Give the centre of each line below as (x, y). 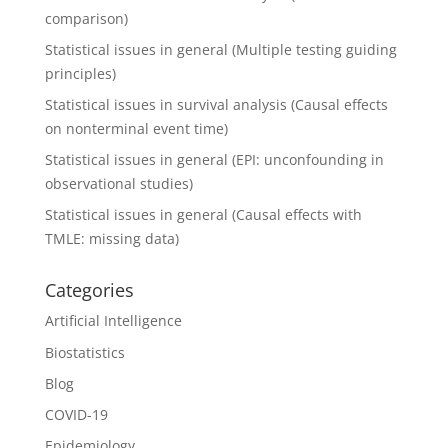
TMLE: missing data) (111, 239)
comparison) (86, 18)
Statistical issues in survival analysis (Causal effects (216, 104)
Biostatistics (84, 352)
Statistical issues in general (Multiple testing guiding (220, 49)
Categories (89, 290)
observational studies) (118, 184)
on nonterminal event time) (136, 128)
